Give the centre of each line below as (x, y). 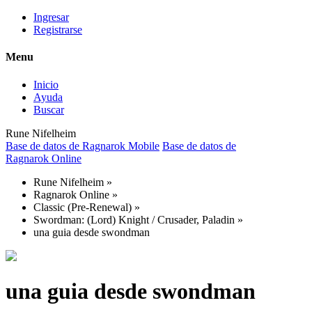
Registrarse (58, 30)
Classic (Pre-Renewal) (83, 207)
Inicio (46, 84)
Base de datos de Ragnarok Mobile (83, 146)
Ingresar (51, 17)
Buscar (49, 109)
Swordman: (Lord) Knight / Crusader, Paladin (134, 219)
